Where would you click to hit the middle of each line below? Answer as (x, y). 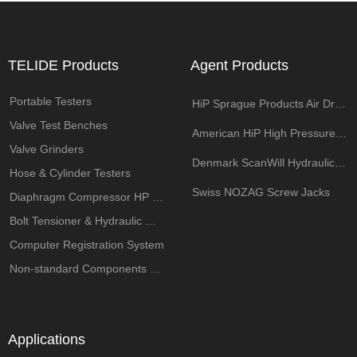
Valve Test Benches (59, 125)
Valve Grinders (47, 149)
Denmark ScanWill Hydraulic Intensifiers (340, 163)
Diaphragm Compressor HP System (158, 197)
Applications (47, 339)
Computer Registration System (87, 245)
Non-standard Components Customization (155, 269)
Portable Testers (51, 101)
